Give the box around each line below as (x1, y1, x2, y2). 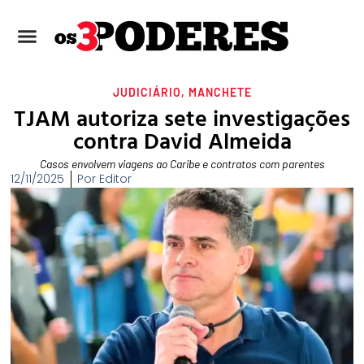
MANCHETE (188, 85, 252, 100)
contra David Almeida (72, 122, 292, 157)
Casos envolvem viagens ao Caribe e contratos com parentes (39, 157, 325, 171)
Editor (96, 171, 132, 188)
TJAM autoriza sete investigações (14, 99, 350, 134)
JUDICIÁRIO (112, 85, 181, 100)
